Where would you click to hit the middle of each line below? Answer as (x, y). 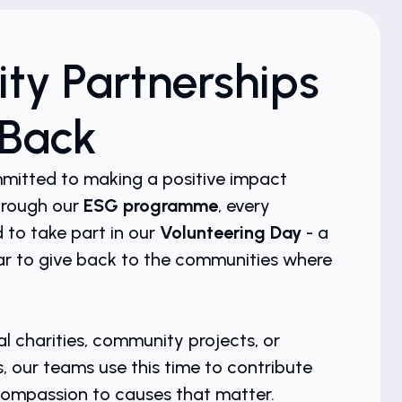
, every (244, 206)
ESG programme (150, 206)
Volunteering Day (232, 233)
